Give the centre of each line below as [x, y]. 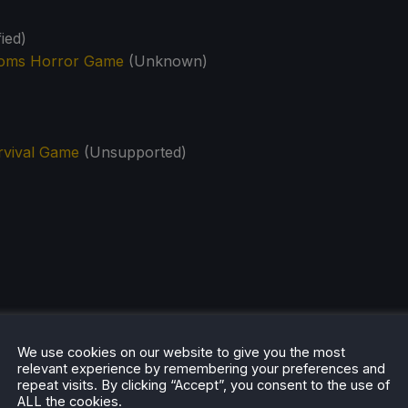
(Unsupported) [133, 153]
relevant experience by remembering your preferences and [201, 368]
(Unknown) [166, 61]
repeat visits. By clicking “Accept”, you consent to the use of [204, 385]
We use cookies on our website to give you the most [181, 352]
